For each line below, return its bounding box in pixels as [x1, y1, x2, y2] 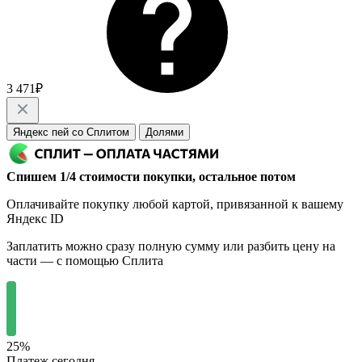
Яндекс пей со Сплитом [13, 125, 129, 138]
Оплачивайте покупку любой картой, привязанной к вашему [6, 196, 343, 211]
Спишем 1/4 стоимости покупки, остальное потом [6, 169, 296, 183]
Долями [145, 125, 183, 138]
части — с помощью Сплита [6, 253, 163, 267]
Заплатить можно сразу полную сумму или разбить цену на [6, 238, 335, 253]
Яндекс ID [6, 211, 64, 225]
